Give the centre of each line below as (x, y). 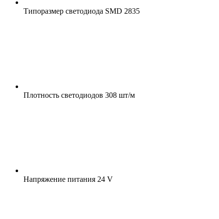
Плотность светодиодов (63, 95)
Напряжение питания (59, 179)
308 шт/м (119, 95)
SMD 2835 (121, 11)
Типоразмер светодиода (63, 11)
